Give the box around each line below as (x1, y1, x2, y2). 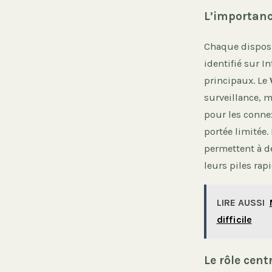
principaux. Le (204, 75, 270, 87)
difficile (216, 214, 252, 226)
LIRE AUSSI (216, 197, 265, 209)
